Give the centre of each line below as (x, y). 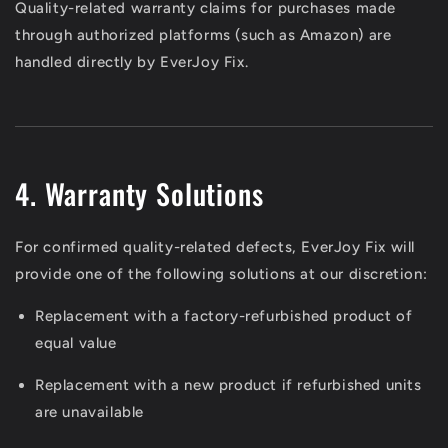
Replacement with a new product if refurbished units (228, 384)
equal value (76, 342)
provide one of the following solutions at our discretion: (221, 273)
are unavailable (89, 411)
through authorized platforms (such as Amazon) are (203, 34)
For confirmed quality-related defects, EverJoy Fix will (215, 246)
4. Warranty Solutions (139, 193)
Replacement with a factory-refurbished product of (224, 315)
